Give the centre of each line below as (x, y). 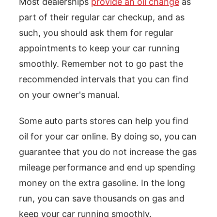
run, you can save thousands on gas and (102, 199)
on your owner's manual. (69, 95)
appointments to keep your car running (99, 48)
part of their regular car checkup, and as (102, 17)
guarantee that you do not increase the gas (108, 152)
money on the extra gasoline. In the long (102, 183)
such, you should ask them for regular (96, 33)
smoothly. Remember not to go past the (101, 64)
